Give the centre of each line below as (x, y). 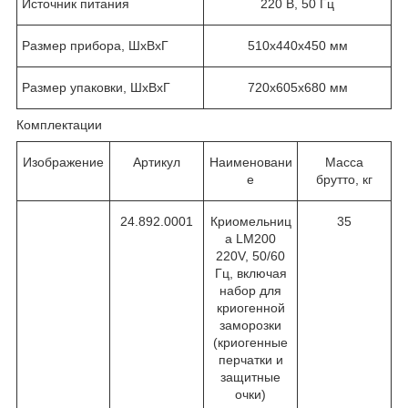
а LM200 (250, 238)
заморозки (250, 325)
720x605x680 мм (297, 87)
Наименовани (250, 162)
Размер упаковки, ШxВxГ (96, 87)
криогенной (250, 307)
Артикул (157, 162)
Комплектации (59, 124)
